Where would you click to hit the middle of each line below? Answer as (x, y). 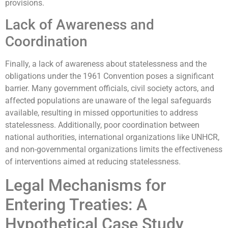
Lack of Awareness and (80, 25)
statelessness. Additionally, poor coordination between (102, 125)
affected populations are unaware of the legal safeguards (108, 101)
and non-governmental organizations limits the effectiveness (114, 150)
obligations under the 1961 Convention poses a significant (109, 76)
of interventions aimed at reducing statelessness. (93, 162)
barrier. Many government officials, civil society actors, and (110, 89)
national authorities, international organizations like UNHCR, (112, 137)
